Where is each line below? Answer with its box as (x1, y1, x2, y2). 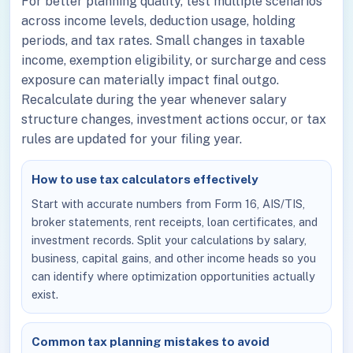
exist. (32, 287, 59, 301)
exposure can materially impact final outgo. (21, 72, 280, 87)
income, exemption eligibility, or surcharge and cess (21, 52, 327, 68)
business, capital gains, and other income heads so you (32, 251, 317, 265)
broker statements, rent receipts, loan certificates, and (32, 214, 318, 229)
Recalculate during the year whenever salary (21, 91, 288, 107)
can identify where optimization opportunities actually (32, 269, 316, 283)
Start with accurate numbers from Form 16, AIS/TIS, (32, 196, 306, 210)
